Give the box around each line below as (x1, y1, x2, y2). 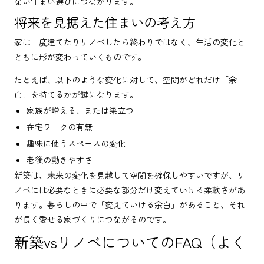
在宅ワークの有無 (27, 120, 93, 133)
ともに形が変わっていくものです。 (14, 50, 146, 62)
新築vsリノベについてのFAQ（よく (14, 230, 246, 252)
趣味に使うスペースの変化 (27, 137, 126, 149)
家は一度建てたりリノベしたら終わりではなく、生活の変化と (14, 35, 245, 48)
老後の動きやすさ (27, 153, 93, 166)
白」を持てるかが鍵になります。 (14, 88, 138, 100)
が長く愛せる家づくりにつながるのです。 (14, 213, 171, 225)
